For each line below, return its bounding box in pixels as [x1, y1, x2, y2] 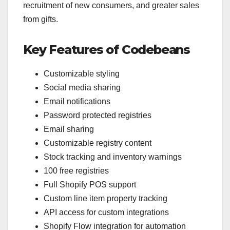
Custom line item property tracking [44, 194, 167, 203]
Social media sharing [44, 83, 121, 92]
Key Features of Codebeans [23, 42, 190, 57]
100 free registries [44, 166, 109, 176]
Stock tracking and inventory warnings [44, 152, 182, 162]
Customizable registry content [44, 139, 151, 148]
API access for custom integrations [44, 208, 169, 217]
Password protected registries [44, 111, 151, 120]
